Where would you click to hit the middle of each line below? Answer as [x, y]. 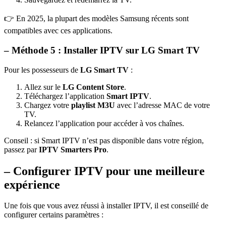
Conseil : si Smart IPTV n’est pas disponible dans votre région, [104, 140]
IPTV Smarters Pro [73, 149]
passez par [21, 149]
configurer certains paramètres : [54, 215]
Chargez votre [48, 105]
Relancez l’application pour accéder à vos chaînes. [104, 123]
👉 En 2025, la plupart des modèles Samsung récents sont [96, 19]
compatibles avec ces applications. [58, 31]
